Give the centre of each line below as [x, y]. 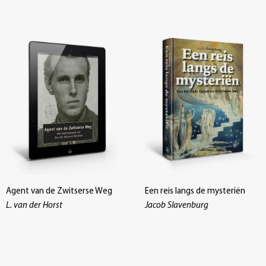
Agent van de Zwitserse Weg [59, 191]
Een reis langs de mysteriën [195, 191]
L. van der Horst [34, 205]
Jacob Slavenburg [177, 205]
